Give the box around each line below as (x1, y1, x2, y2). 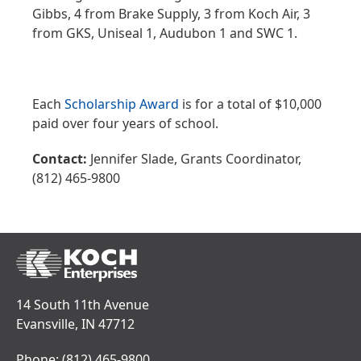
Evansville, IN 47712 (16, 314, 135, 333)
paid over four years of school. (32, 114, 218, 132)
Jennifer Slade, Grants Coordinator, (87, 149, 301, 168)
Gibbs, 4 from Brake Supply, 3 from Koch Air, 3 (32, 4, 310, 23)
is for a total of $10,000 (182, 94, 322, 113)
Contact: (32, 149, 87, 168)
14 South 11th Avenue (16, 295, 149, 313)
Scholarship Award (64, 94, 182, 113)
